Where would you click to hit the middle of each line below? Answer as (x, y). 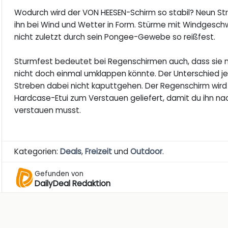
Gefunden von (59, 174)
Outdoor (147, 152)
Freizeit (99, 152)
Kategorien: (37, 152)
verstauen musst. (48, 110)
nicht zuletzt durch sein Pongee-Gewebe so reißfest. (115, 37)
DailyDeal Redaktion (73, 183)
